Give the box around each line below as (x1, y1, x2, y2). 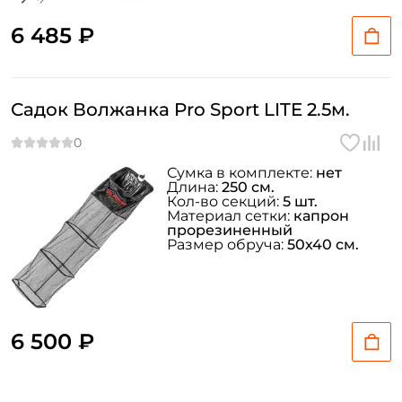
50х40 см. (287, 236, 359, 253)
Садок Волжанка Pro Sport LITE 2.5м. (11, 99, 350, 120)
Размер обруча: (167, 236, 287, 253)
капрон (293, 207, 349, 224)
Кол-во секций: (167, 193, 283, 210)
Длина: (167, 179, 222, 196)
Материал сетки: (167, 207, 293, 224)
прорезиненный (167, 222, 293, 239)
